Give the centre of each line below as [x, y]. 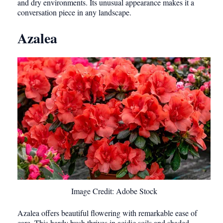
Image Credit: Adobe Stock [114, 191]
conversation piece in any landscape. [74, 12]
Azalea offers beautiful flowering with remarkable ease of [107, 213]
